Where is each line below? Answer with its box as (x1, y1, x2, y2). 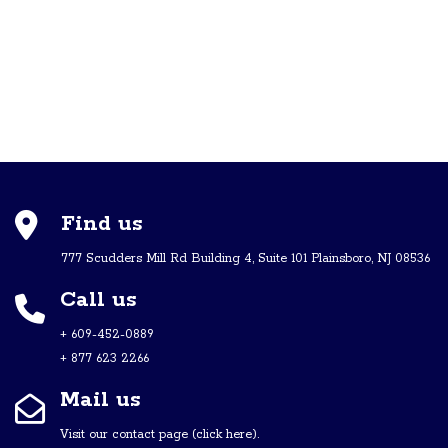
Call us (60, 286, 137, 314)
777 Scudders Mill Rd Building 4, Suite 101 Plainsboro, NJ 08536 (61, 251, 430, 266)
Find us (61, 210, 143, 238)
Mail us (60, 386, 141, 414)
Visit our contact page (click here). (60, 427, 259, 442)
